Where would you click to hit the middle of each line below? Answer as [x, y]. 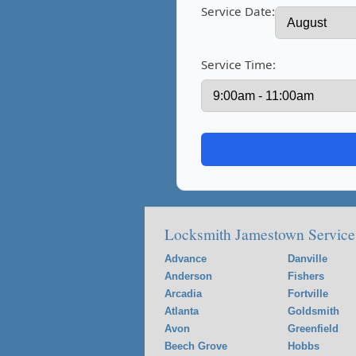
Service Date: [238, 11]
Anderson [188, 276]
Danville [308, 259]
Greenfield [313, 329]
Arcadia [183, 294]
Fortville [308, 294]
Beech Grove [196, 346]
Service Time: [238, 64]
